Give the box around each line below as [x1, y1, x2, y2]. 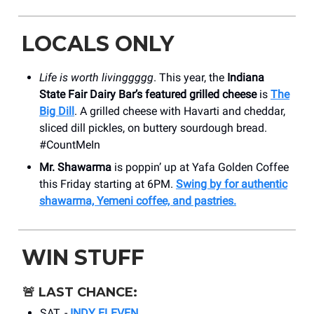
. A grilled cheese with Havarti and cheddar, [74, 104, 285, 118]
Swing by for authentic [176, 177, 287, 191]
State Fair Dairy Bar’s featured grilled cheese [39, 88, 257, 102]
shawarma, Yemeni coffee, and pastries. [39, 194, 236, 208]
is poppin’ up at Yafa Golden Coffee [111, 161, 289, 175]
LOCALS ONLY [22, 31, 174, 57]
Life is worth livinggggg [39, 71, 153, 85]
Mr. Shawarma [39, 161, 111, 175]
